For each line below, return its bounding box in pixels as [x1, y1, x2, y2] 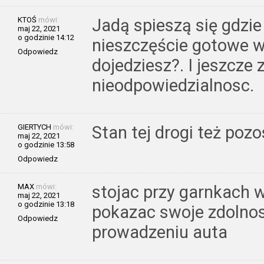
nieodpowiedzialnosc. [92, 75, 254, 95]
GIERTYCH [18, 122, 51, 131]
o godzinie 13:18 [18, 199, 74, 209]
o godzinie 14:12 [18, 32, 74, 42]
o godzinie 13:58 [18, 140, 74, 149]
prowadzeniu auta [92, 222, 227, 242]
